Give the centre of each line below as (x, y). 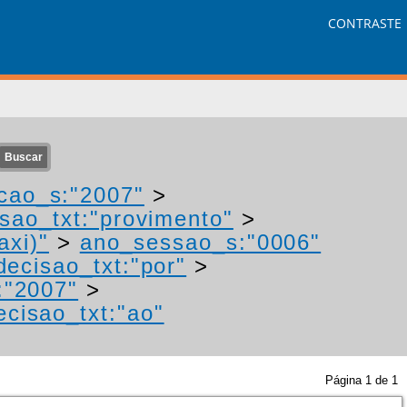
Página (345, 380)
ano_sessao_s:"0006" (200, 242)
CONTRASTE (365, 24)
